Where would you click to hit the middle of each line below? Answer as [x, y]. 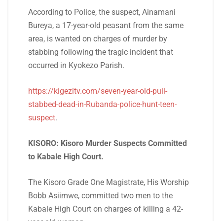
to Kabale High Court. [66, 157]
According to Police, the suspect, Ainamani [102, 12]
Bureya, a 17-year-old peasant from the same [106, 25]
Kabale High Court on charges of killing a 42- [106, 209]
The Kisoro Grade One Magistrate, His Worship [109, 182]
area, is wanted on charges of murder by [98, 39]
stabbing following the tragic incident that [101, 52]
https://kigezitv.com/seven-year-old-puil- [98, 91]
